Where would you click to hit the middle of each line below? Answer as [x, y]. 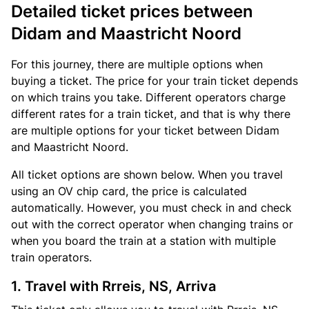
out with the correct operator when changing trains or [152, 224]
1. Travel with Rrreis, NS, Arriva [113, 286]
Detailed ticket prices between [132, 11]
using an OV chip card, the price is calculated [129, 191]
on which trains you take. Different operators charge [148, 97]
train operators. [51, 257]
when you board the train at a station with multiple [143, 241]
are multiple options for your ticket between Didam [145, 130]
